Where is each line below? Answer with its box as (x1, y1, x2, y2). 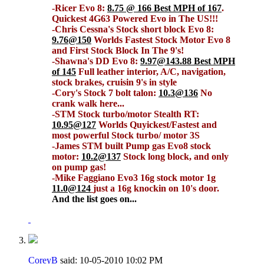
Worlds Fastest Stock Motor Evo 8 (91, 34, 230, 45)
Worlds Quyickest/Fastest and (96, 119, 217, 130)
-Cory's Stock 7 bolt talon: (52, 87, 159, 98)
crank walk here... (52, 98, 124, 108)
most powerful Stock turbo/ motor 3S (52, 130, 200, 140)
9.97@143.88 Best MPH (140, 55, 235, 66)
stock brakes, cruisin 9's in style (52, 77, 177, 87)
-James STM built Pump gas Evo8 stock (52, 140, 211, 151)
